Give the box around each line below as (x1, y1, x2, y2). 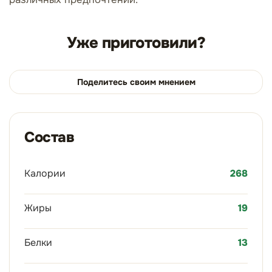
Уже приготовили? (66, 33, 206, 53)
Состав (24, 128, 75, 146)
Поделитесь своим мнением (76, 76, 195, 87)
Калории (24, 167, 66, 180)
